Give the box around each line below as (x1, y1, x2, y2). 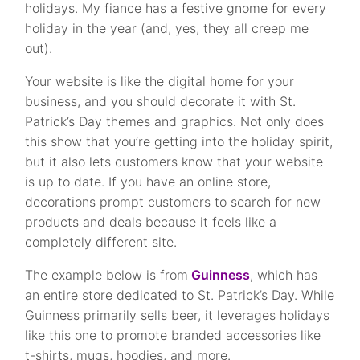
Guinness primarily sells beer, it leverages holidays (25, 306, 330, 323)
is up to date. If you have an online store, (25, 173, 272, 190)
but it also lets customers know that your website (25, 153, 324, 170)
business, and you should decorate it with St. (25, 92, 297, 109)
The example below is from (25, 266, 189, 283)
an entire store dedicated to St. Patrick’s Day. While (25, 286, 335, 303)
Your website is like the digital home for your (25, 72, 295, 89)
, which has (250, 266, 318, 283)
